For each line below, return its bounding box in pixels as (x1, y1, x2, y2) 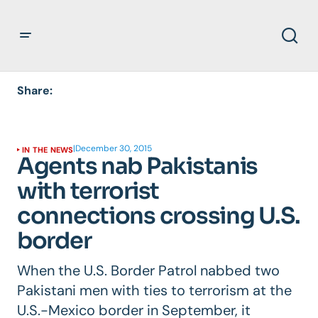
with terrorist (17, 176, 160, 205)
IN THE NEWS (22, 144, 74, 155)
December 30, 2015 (75, 143, 153, 154)
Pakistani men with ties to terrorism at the (17, 280, 292, 300)
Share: (17, 83, 53, 98)
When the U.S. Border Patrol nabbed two (17, 261, 280, 280)
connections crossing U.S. (17, 201, 300, 230)
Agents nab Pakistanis (17, 151, 258, 180)
